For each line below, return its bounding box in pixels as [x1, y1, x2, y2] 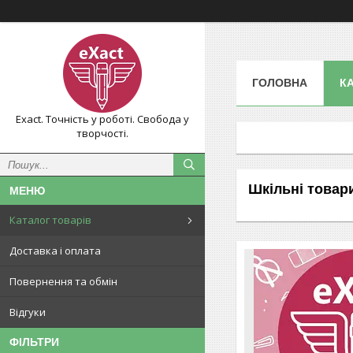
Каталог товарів [9, 213, 91, 227]
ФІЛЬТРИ [9, 336, 59, 348]
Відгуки [9, 305, 46, 319]
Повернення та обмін [9, 274, 117, 288]
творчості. [76, 126, 128, 140]
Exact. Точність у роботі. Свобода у [16, 112, 189, 126]
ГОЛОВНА [252, 76, 307, 89]
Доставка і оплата [9, 243, 101, 258]
